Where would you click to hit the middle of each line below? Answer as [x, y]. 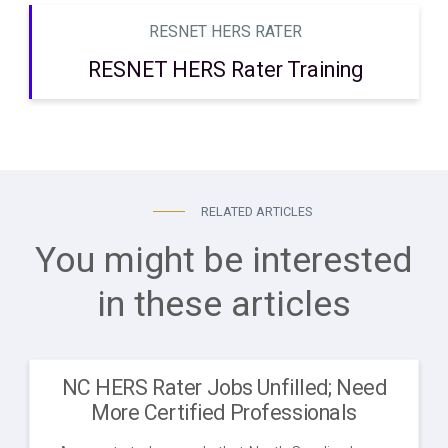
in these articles [224, 304]
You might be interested [224, 260]
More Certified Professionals [224, 413]
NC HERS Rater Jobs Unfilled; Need [224, 388]
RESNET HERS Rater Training [225, 70]
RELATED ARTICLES [256, 211]
